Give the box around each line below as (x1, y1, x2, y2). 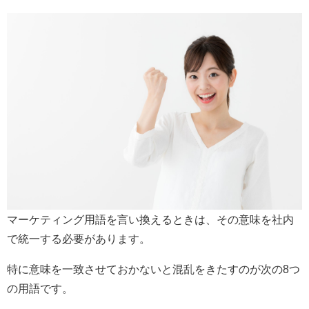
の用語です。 (7, 283, 73, 295)
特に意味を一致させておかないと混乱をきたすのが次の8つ (7, 263, 300, 275)
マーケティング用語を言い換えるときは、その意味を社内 (7, 214, 294, 226)
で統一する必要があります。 (7, 233, 150, 245)
